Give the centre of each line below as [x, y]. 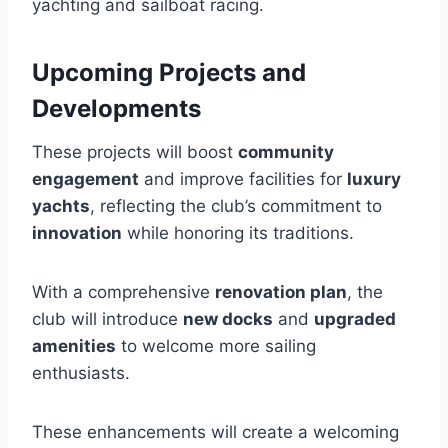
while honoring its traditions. [238, 232]
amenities [74, 345]
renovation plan [281, 291]
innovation [77, 232]
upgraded [355, 318]
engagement [85, 178]
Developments [116, 108]
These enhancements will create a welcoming [215, 431]
